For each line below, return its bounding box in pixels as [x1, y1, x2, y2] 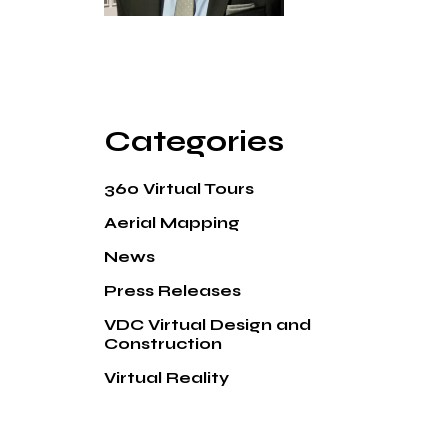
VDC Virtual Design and [103, 315, 311, 334]
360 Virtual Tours [103, 179, 254, 198]
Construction [103, 334, 222, 353]
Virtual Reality [103, 368, 229, 387]
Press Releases [103, 281, 241, 300]
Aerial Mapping [103, 213, 240, 232]
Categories [103, 123, 284, 159]
